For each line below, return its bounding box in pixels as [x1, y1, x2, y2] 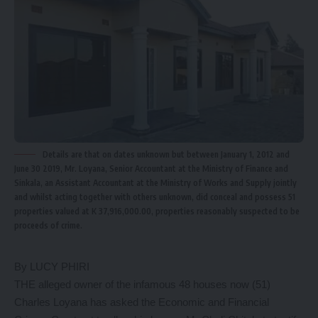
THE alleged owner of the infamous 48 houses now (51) [14, 278, 270, 290]
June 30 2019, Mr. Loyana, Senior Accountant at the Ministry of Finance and [14, 163, 288, 174]
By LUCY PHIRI [14, 260, 89, 273]
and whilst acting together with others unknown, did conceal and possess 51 [14, 191, 295, 202]
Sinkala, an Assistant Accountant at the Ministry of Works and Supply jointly [14, 177, 297, 188]
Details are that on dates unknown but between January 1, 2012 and [43, 148, 290, 160]
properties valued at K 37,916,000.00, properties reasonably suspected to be [14, 205, 300, 216]
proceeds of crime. [14, 219, 82, 231]
